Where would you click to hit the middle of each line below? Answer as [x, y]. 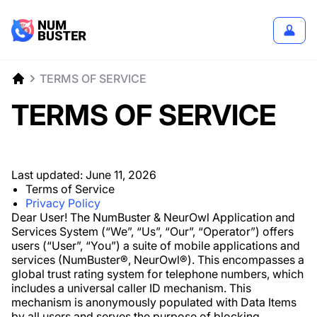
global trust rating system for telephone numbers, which [157, 274]
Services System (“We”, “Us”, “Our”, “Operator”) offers [152, 231]
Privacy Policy [63, 203]
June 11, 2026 [121, 175]
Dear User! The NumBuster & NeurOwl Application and [153, 217]
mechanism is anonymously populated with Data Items [154, 302]
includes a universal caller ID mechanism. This [131, 288]
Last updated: [48, 175]
